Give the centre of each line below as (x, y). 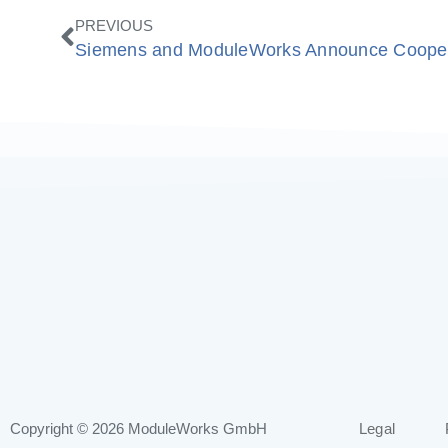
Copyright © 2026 (69, 429)
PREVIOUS (114, 26)
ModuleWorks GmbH (197, 429)
